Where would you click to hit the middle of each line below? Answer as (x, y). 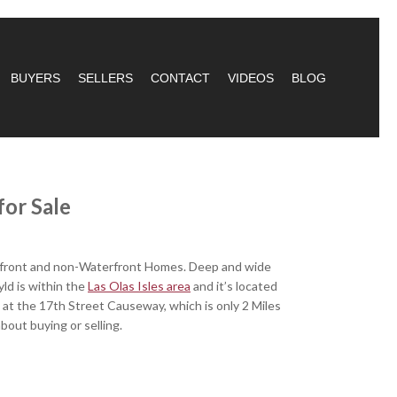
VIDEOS (250, 78)
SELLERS (105, 78)
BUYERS (35, 78)
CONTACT (180, 78)
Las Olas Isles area (139, 286)
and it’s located (234, 286)
